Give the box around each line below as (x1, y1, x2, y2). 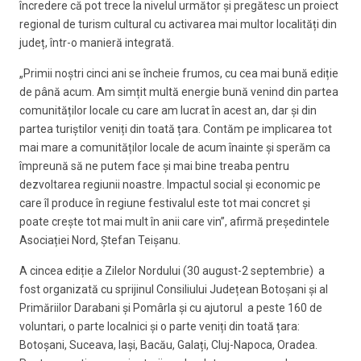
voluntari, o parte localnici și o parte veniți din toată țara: (19, 320, 300, 334)
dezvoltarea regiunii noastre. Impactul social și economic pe (19, 178, 321, 192)
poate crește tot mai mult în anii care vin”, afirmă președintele (19, 215, 330, 229)
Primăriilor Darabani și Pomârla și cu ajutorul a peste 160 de (19, 301, 322, 315)
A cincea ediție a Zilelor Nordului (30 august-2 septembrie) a (19, 264, 325, 278)
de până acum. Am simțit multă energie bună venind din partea (19, 85, 338, 99)
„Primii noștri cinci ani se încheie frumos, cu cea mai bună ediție (19, 67, 338, 81)
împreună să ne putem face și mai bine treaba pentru (19, 160, 289, 173)
